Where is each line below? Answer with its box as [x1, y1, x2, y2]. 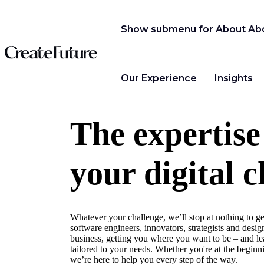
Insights [214, 72, 253, 84]
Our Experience [120, 72, 197, 84]
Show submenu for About [120, 24, 246, 35]
